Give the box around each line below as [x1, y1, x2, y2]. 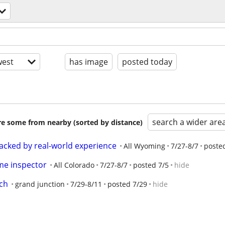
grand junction [15, 179, 65, 189]
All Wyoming [124, 141, 165, 151]
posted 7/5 [133, 160, 169, 170]
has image [69, 56, 108, 67]
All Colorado [54, 160, 94, 170]
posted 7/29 [107, 179, 147, 189]
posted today [122, 56, 172, 67]
